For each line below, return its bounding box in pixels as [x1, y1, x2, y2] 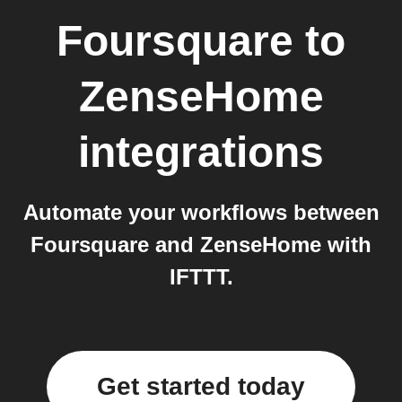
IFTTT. [169, 265, 233, 289]
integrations [78, 128, 324, 176]
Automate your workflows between [22, 200, 380, 224]
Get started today [97, 372, 305, 400]
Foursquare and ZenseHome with [31, 232, 371, 257]
